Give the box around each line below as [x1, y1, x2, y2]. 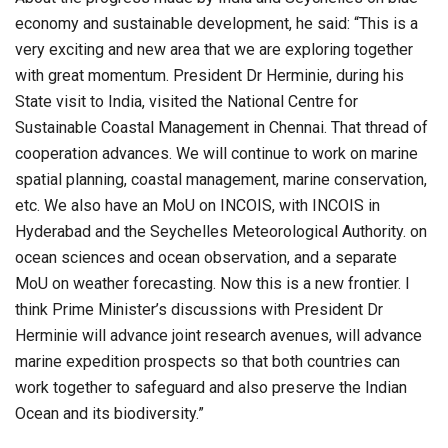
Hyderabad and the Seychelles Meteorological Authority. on [15, 221, 427, 241]
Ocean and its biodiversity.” [15, 403, 204, 423]
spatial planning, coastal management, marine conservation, [15, 169, 427, 189]
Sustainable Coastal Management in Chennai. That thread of [15, 117, 428, 137]
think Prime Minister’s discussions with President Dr [15, 299, 383, 319]
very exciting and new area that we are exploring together [15, 39, 413, 59]
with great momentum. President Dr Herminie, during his [15, 65, 404, 85]
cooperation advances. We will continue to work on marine [15, 143, 418, 163]
